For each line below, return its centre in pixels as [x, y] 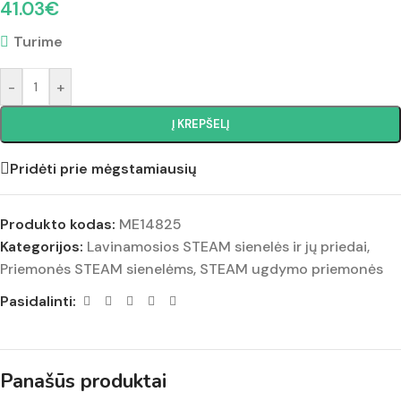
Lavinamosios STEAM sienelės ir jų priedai [227, 247]
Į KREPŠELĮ [200, 124]
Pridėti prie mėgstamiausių [103, 168]
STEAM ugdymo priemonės [291, 269]
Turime [38, 42]
